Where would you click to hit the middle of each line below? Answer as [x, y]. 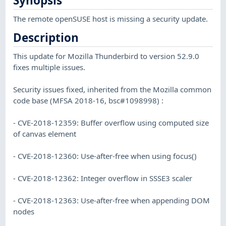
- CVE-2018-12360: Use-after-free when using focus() [105, 156]
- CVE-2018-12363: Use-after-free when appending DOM [112, 200]
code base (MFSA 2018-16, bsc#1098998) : [89, 100]
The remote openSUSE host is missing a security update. [111, 18]
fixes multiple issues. [49, 67]
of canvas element [45, 133]
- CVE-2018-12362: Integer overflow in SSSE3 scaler [103, 178]
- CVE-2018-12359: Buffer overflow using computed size [111, 122]
